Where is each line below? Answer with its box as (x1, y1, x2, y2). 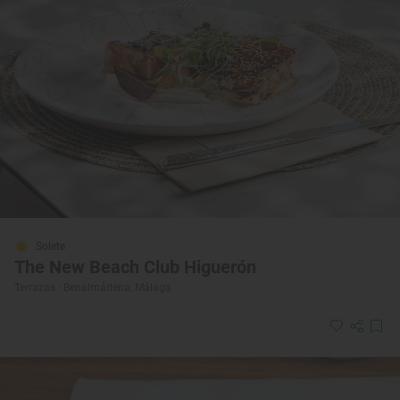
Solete (36, 240, 65, 254)
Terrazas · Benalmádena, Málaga (14, 281, 171, 295)
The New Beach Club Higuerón (14, 256, 256, 279)
